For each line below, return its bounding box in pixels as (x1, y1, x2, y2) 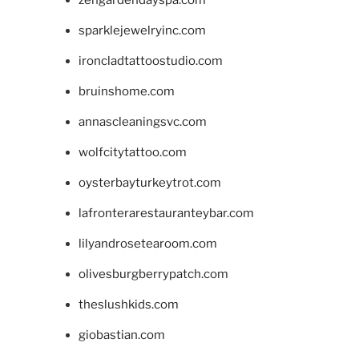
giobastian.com (78, 327, 165, 342)
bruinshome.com (78, 83, 175, 99)
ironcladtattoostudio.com (78, 53, 223, 68)
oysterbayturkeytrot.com (78, 175, 221, 190)
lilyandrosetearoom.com (78, 236, 217, 251)
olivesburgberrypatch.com (78, 266, 228, 281)
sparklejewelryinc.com (78, 22, 206, 38)
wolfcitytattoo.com (78, 144, 187, 159)
